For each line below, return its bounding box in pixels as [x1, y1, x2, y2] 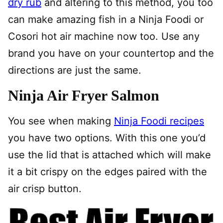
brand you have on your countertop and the [8, 47, 214, 59]
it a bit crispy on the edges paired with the [8, 166, 207, 178]
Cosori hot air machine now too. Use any [8, 30, 200, 42]
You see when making [8, 115, 114, 127]
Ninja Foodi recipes [114, 115, 204, 127]
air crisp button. [8, 183, 82, 195]
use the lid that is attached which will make [8, 149, 211, 161]
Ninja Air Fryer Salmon [8, 87, 159, 104]
